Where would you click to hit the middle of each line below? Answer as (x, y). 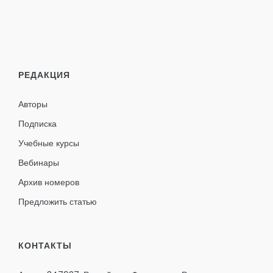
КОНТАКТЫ (45, 245)
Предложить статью (58, 201)
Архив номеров (49, 182)
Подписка (37, 123)
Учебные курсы (49, 143)
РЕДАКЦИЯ (44, 75)
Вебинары (39, 162)
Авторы (33, 104)
